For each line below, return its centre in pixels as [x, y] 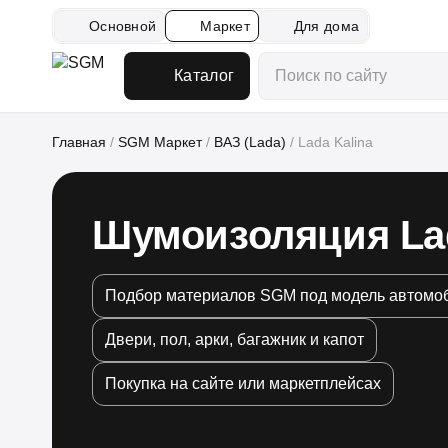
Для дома [326, 25]
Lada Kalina [335, 142]
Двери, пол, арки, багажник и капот [234, 339]
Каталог [204, 75]
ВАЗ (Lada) [250, 142]
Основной [123, 25]
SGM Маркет [160, 142]
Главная [79, 142]
